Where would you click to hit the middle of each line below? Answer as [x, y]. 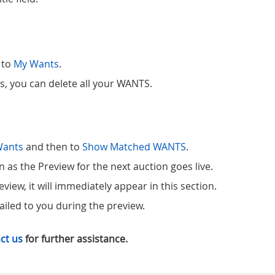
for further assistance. [75, 238]
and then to [53, 146]
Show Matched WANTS [134, 146]
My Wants [36, 64]
